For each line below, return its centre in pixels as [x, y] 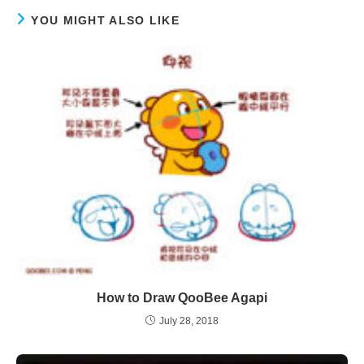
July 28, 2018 [189, 321]
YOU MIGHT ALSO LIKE [106, 21]
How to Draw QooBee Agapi [182, 297]
